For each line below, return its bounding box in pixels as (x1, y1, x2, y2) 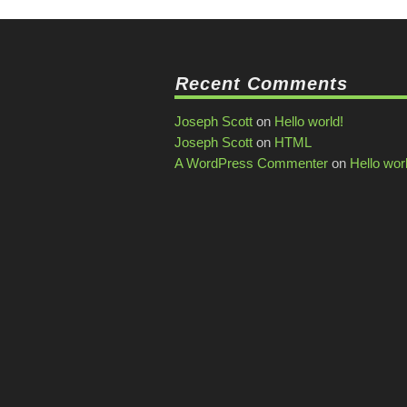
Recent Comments (175, 74, 348, 94)
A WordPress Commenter (174, 155, 328, 171)
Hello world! (274, 114, 343, 129)
